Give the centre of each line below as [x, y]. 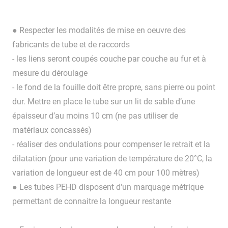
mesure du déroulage [50, 73]
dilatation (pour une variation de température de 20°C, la [112, 159]
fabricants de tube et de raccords [71, 45]
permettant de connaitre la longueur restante [92, 202]
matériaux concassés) [52, 130]
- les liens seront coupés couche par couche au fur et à [109, 59]
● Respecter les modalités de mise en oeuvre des [99, 31]
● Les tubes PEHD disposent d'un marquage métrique [108, 187]
